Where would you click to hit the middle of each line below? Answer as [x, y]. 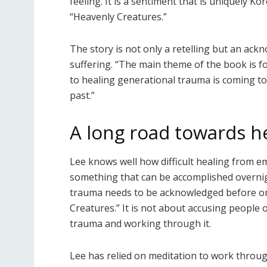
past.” [82, 95]
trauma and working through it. [140, 224]
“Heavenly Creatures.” [118, 16]
